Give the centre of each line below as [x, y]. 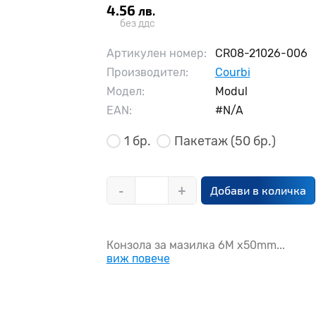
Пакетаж [202, 141]
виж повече [138, 259]
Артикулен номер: [156, 53]
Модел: [125, 91]
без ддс [137, 24]
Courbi [232, 72]
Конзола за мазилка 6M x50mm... [195, 245]
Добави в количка [258, 190]
